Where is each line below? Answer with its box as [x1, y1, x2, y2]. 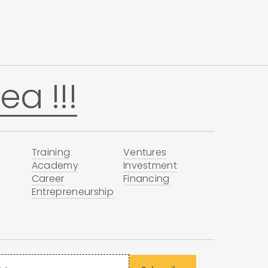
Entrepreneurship [31, 185, 114, 199]
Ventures [123, 145, 167, 160]
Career [31, 172, 65, 186]
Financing [123, 172, 170, 186]
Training [31, 145, 71, 160]
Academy [31, 159, 78, 173]
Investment [123, 159, 178, 173]
